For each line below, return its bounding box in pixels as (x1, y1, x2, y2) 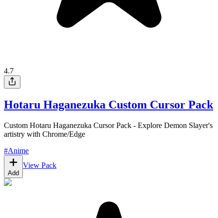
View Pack (23, 161, 56, 169)
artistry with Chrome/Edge (4, 129, 85, 138)
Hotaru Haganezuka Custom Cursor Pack (4, 98, 213, 111)
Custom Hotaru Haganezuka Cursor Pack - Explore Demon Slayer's (4, 121, 213, 129)
